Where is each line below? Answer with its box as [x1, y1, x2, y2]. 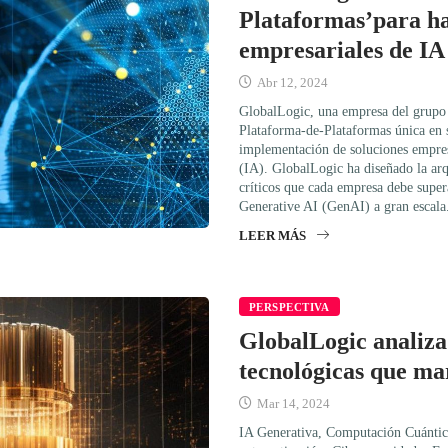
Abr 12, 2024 [254, 74, 328, 90]
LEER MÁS [239, 227, 306, 243]
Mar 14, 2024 [254, 395, 330, 411]
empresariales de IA [239, 36, 445, 63]
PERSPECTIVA [249, 300, 330, 313]
